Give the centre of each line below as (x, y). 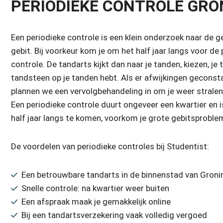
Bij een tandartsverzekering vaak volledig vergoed (114, 215)
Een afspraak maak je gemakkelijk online (96, 202)
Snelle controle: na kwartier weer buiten (95, 188)
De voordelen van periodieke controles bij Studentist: (110, 146)
